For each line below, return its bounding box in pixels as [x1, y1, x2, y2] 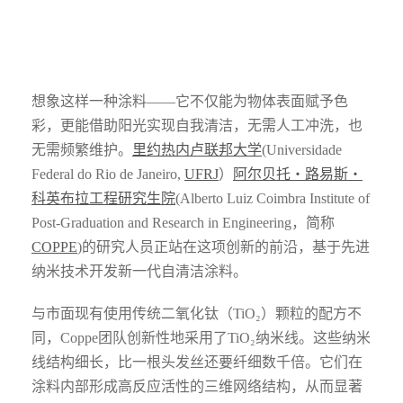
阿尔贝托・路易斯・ [233, 166, 363, 183]
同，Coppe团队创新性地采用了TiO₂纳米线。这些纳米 [31, 330, 371, 346]
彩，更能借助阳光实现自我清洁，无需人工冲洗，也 [31, 118, 363, 134]
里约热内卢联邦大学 [132, 142, 262, 158]
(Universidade [262, 142, 342, 158]
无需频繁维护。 [31, 142, 132, 158]
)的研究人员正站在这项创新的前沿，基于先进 [77, 239, 370, 255]
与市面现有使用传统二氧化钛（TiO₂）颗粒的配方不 [31, 306, 362, 322]
